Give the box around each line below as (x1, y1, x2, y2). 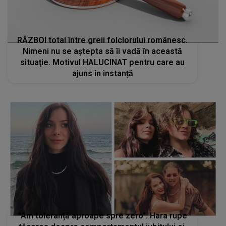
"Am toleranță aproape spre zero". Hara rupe (18, 210, 187, 220)
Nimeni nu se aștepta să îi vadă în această (23, 46, 183, 56)
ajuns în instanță (72, 69, 133, 79)
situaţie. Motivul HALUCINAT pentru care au (20, 58, 185, 68)
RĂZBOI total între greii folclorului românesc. (17, 35, 188, 45)
